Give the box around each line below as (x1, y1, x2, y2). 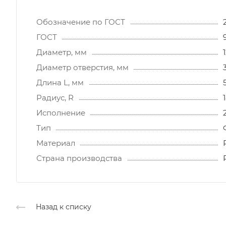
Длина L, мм (36, 77, 84, 87)
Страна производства (36, 153, 122, 163)
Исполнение (36, 107, 85, 118)
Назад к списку (36, 202, 91, 211)
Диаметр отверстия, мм (36, 62, 129, 72)
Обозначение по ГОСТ (36, 17, 125, 27)
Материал (36, 138, 75, 148)
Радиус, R (36, 92, 74, 102)
